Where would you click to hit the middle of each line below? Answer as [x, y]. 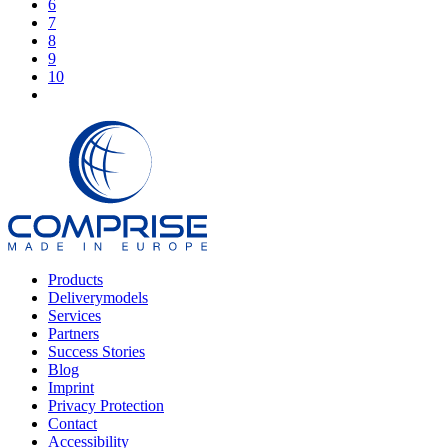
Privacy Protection [106, 406]
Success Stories [96, 352]
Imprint [71, 388]
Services [74, 316]
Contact [72, 424]
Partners [73, 334]
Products [75, 280]
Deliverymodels [98, 298]
